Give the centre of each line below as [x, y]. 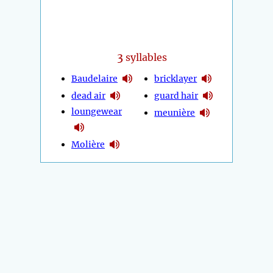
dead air [88, 95]
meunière [175, 112]
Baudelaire [94, 78]
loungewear [97, 112]
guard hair [176, 95]
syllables [145, 58]
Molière [88, 144]
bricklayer [176, 78]
